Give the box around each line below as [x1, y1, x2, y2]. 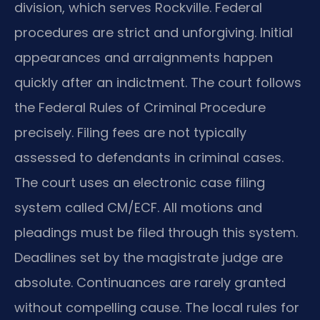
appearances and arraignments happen [14, 48, 273, 66]
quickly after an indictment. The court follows [14, 73, 301, 91]
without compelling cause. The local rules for [14, 298, 299, 316]
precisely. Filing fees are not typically [14, 123, 246, 141]
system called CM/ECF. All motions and [14, 198, 262, 216]
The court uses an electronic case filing [14, 173, 265, 191]
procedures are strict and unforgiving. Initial [14, 23, 293, 41]
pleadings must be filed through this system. [14, 223, 298, 241]
